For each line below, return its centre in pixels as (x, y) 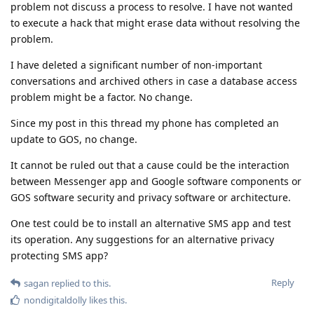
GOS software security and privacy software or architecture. (151, 197)
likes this (106, 300)
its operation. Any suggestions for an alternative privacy (142, 239)
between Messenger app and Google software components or (156, 181)
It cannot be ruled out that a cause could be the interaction (150, 165)
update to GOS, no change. (74, 139)
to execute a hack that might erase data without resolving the (155, 22)
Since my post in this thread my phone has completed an (145, 123)
